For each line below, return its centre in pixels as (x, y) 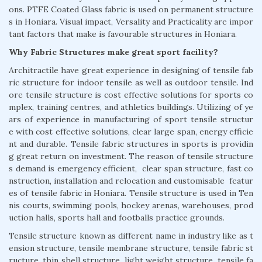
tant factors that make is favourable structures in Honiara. (123, 34)
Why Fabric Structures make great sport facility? (113, 52)
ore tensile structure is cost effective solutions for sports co (131, 94)
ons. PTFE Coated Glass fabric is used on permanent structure (131, 9)
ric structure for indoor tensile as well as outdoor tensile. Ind (131, 82)
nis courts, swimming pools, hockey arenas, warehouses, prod (131, 205)
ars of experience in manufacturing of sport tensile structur (131, 119)
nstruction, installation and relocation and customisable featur (131, 180)
